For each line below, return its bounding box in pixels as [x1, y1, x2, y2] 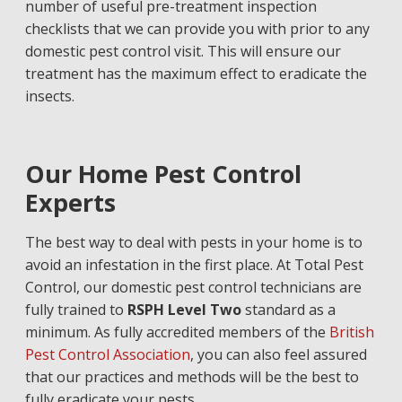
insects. [24, 86, 74, 106]
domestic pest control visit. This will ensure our [24, 41, 341, 61]
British [328, 322, 374, 342]
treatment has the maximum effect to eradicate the [24, 64, 367, 83]
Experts [24, 186, 116, 219]
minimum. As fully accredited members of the [24, 322, 329, 342]
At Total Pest [275, 255, 363, 275]
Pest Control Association [24, 345, 190, 364]
